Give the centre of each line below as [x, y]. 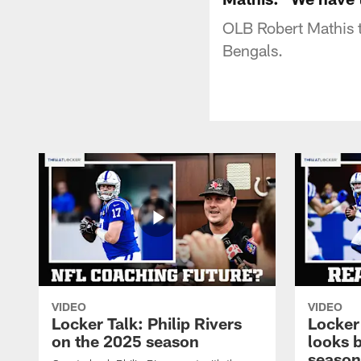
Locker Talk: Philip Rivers [147, 323]
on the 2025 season [125, 340]
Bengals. [253, 50]
